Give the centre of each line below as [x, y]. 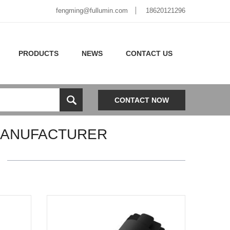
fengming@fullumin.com [92, 11]
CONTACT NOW [142, 100]
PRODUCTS [39, 53]
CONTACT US [149, 53]
